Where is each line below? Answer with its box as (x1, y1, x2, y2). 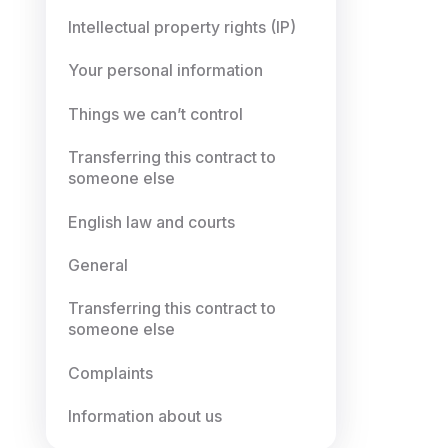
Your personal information (68, 61, 264, 81)
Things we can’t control (68, 104, 244, 124)
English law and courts (68, 212, 236, 232)
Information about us (68, 407, 223, 427)
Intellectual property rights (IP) (68, 18, 297, 38)
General (68, 255, 129, 275)
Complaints (68, 363, 154, 383)
